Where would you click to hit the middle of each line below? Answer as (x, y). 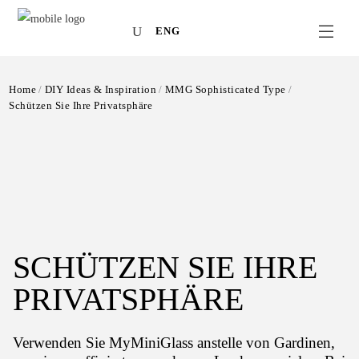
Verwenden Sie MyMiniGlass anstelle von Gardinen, (174, 343)
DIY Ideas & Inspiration (101, 90)
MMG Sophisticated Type (225, 90)
